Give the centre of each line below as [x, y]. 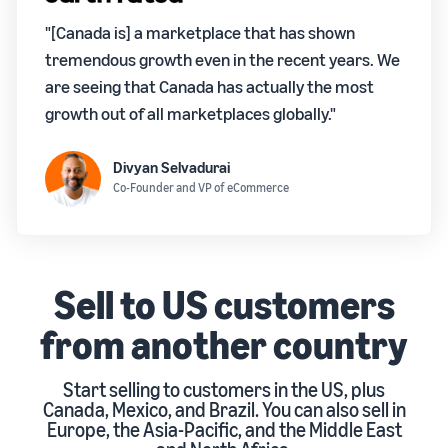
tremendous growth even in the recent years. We [222, 59]
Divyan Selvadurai [171, 167]
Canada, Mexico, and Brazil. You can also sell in [224, 410]
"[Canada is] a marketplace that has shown [200, 32]
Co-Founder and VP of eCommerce [201, 188]
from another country [224, 344]
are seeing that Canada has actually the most [209, 86]
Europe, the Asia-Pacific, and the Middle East [224, 430]
